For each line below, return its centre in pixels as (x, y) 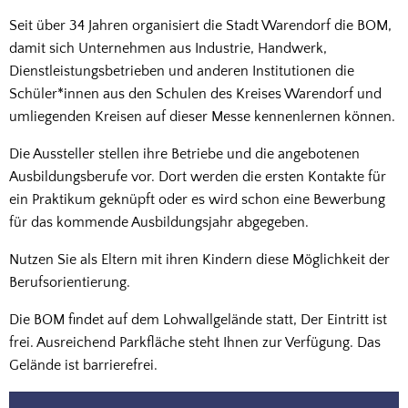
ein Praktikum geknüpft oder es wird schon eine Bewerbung (197, 199)
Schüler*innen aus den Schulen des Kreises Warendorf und (195, 94)
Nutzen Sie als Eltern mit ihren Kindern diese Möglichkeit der (199, 260)
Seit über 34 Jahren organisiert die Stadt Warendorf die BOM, (200, 25)
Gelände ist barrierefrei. (83, 365)
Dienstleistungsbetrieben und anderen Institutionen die (182, 71)
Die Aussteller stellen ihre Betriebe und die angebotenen (184, 154)
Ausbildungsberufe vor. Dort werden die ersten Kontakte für (198, 177)
